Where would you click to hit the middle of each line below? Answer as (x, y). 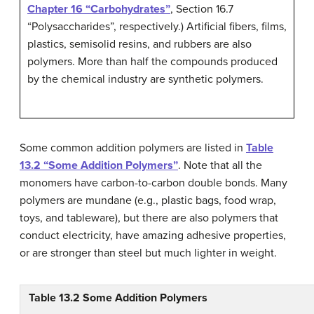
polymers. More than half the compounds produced (152, 61)
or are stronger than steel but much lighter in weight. (148, 253)
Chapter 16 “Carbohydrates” (99, 9)
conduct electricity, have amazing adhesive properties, (153, 235)
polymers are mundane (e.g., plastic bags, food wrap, (148, 200)
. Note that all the (220, 165)
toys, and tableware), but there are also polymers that (149, 218)
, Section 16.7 (202, 9)
